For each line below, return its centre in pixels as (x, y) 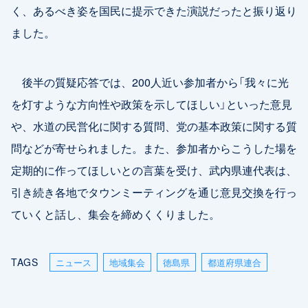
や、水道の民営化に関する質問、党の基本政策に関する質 (154, 126)
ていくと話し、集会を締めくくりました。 (115, 214)
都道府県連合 (234, 263)
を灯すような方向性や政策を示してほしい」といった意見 (152, 104)
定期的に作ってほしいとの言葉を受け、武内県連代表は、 (154, 170)
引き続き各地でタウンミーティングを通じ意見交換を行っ (154, 192)
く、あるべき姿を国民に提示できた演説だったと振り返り (154, 11)
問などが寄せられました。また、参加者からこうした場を (154, 148)
